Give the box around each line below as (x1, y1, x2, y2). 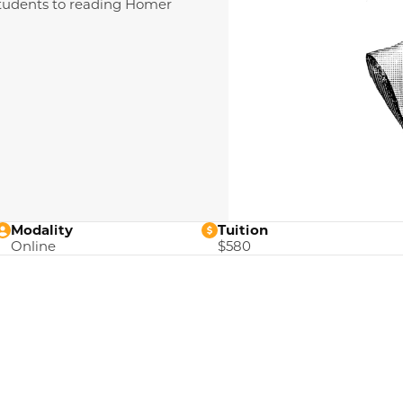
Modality (11, 221, 73, 238)
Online (11, 237, 56, 255)
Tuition (218, 221, 268, 238)
